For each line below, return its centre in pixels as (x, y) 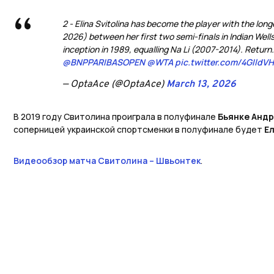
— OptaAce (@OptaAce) (114, 85)
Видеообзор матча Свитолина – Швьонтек (107, 161)
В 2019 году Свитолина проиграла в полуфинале (116, 117)
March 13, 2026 (201, 85)
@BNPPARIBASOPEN (104, 62)
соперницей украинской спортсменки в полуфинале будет (139, 130)
